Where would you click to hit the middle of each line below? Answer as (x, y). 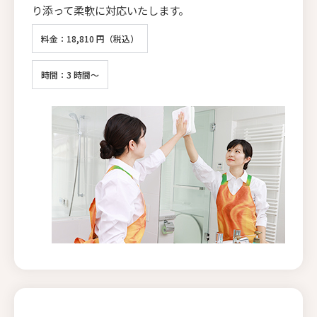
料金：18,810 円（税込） (90, 38)
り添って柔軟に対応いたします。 (110, 10)
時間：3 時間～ (70, 74)
